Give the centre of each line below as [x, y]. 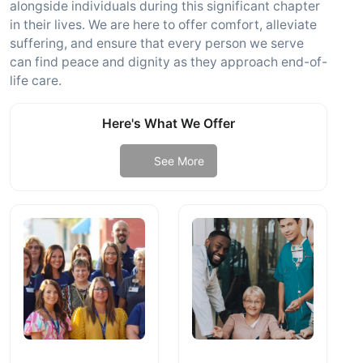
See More [179, 160]
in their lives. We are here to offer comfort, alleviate [163, 25]
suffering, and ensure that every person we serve [157, 43]
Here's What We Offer [169, 124]
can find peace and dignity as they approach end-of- [169, 62]
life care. [36, 81]
